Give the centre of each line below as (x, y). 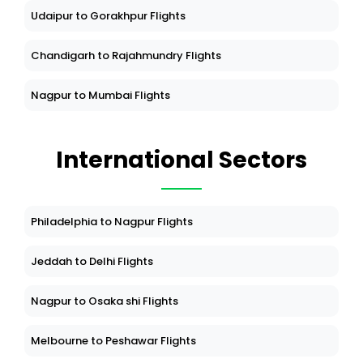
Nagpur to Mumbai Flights (100, 96)
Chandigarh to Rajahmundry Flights (126, 56)
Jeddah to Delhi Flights (92, 262)
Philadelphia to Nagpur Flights (112, 222)
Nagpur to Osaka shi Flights (105, 301)
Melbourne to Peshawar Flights (113, 341)
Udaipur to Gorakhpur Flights (108, 16)
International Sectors (181, 160)
